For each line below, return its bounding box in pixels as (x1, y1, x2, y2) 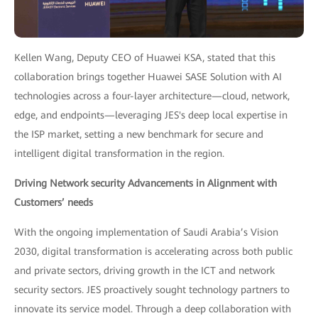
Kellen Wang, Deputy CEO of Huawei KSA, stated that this (14, 52, 275, 63)
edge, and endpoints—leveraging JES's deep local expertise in (14, 109, 287, 121)
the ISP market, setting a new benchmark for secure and (14, 128, 263, 140)
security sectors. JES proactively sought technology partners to (14, 284, 290, 295)
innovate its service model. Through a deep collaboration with (14, 303, 291, 314)
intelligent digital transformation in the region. (14, 148, 224, 159)
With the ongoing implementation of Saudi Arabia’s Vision (14, 226, 278, 238)
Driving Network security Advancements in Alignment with (14, 177, 277, 189)
